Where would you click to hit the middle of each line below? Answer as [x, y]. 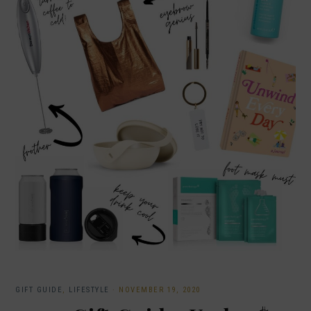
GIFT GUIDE [39, 289]
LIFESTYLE [89, 289]
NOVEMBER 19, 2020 [160, 289]
